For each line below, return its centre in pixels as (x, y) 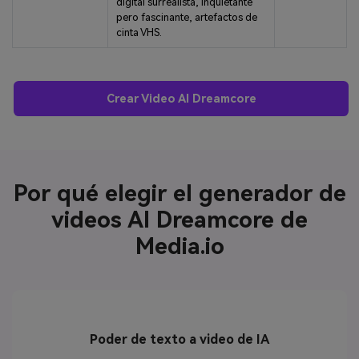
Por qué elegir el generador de (179, 194)
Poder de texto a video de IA (179, 339)
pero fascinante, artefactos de (186, 17)
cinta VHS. (139, 32)
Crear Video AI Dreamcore (181, 99)
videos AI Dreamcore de (179, 220)
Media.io (179, 247)
